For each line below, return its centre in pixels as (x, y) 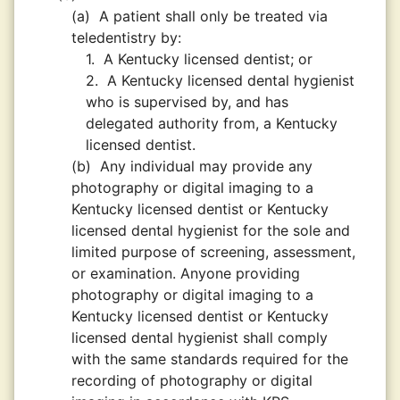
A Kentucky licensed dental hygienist (231, 80)
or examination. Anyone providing (186, 273)
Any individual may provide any (206, 166)
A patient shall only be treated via (213, 16)
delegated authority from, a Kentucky (212, 123)
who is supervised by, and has (187, 102)
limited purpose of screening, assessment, (213, 252)
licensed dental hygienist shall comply (200, 337)
